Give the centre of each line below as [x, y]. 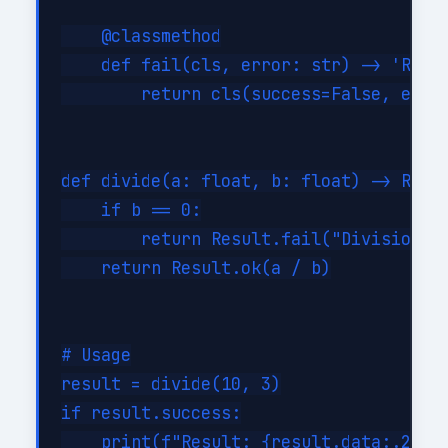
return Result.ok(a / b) [196, 268]
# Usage [96, 355]
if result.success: [151, 413]
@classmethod [141, 36]
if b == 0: [131, 210]
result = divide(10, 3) [171, 384]
